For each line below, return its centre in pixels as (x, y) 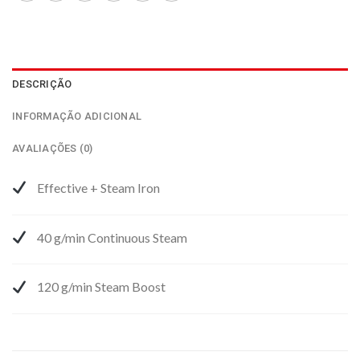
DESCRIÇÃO (42, 84)
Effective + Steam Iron (99, 187)
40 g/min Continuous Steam (112, 237)
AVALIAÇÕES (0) (53, 148)
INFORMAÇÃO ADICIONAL (77, 116)
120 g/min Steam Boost (102, 287)
